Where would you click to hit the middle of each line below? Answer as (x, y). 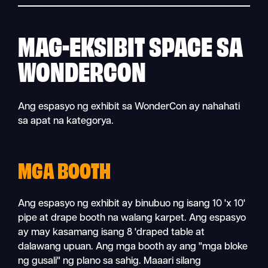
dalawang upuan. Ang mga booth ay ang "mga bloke (133, 247)
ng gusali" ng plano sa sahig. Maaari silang (110, 262)
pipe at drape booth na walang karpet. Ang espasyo (132, 219)
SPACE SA (194, 45)
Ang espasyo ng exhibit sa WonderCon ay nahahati (129, 107)
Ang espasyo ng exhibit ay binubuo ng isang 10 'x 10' (132, 204)
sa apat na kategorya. (66, 122)
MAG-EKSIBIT (82, 45)
